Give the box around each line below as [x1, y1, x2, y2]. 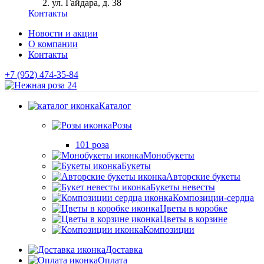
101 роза [75, 140, 109, 150]
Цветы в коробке [160, 203, 227, 213]
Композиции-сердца [173, 193, 254, 203]
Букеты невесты [150, 182, 215, 192]
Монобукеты [143, 150, 194, 160]
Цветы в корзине [160, 214, 227, 224]
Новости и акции [28, 28, 98, 38]
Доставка [105, 245, 143, 255]
